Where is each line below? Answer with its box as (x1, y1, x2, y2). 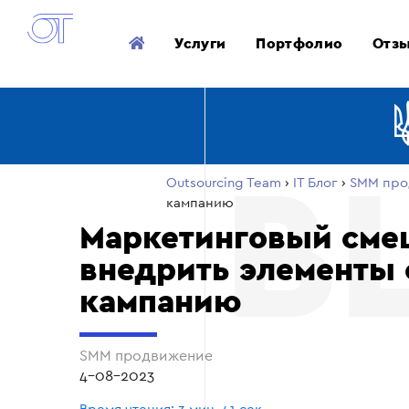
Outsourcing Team (166, 176, 281, 190)
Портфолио (256, 36, 343, 51)
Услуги (174, 36, 226, 51)
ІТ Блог (293, 176, 338, 190)
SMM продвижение (79, 349, 216, 363)
